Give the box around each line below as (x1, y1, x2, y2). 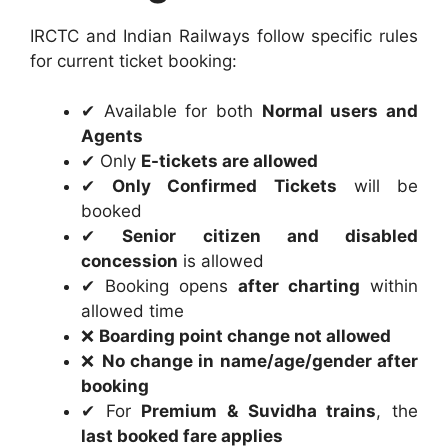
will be (336, 176, 419, 197)
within (360, 276, 418, 297)
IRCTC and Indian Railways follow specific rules (30, 25, 418, 46)
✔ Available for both (81, 101, 262, 122)
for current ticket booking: (30, 50, 237, 71)
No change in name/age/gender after (101, 351, 419, 372)
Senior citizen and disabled (122, 226, 418, 247)
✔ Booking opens (81, 276, 238, 297)
